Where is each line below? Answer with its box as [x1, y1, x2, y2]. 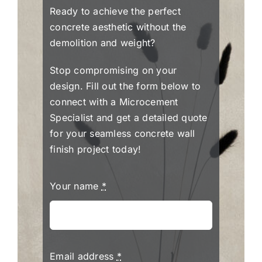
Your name [50, 180, 102, 192]
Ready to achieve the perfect [50, 5, 181, 18]
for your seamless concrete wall [50, 127, 195, 140]
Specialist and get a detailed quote [50, 112, 208, 124]
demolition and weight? [50, 37, 156, 49]
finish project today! [50, 143, 142, 156]
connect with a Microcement [50, 96, 178, 108]
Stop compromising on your [50, 64, 177, 77]
